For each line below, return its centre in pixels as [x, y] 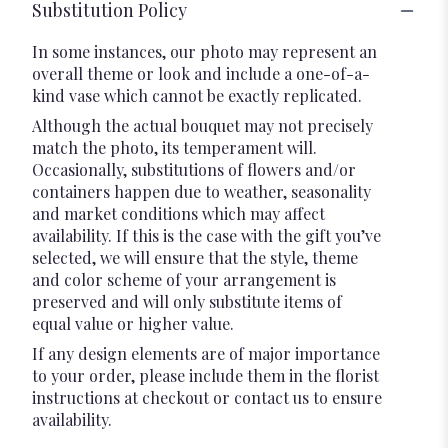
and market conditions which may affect [178, 213]
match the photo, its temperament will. [174, 147]
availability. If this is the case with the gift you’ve [206, 235]
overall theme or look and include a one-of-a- [201, 73]
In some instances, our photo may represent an [204, 51]
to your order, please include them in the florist [205, 375]
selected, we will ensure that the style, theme [195, 257]
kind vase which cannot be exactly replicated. [197, 95]
